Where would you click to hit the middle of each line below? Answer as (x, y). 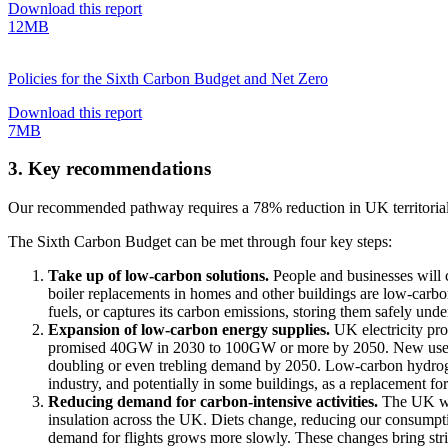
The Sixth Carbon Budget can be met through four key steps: (200, 242)
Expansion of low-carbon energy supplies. (189, 330)
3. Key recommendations (109, 169)
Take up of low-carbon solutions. (158, 276)
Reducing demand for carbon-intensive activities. (213, 402)
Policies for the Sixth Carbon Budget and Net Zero (168, 78)
